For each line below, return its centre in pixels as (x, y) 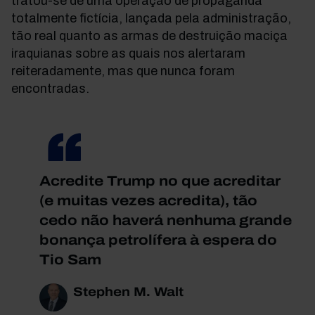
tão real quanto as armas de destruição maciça (149, 36)
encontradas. (50, 89)
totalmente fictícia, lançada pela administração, (151, 18)
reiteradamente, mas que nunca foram (123, 71)
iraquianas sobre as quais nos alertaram (128, 53)
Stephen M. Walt (128, 292)
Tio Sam (70, 259)
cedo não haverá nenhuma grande (166, 220)
